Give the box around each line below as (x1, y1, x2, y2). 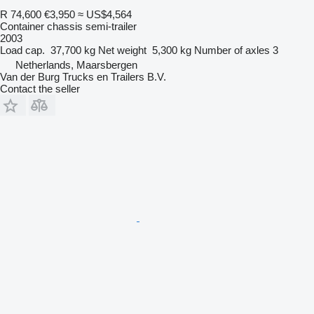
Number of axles (194, 43, 270, 56)
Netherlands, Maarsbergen (15, 58, 137, 71)
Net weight (98, 43, 146, 56)
